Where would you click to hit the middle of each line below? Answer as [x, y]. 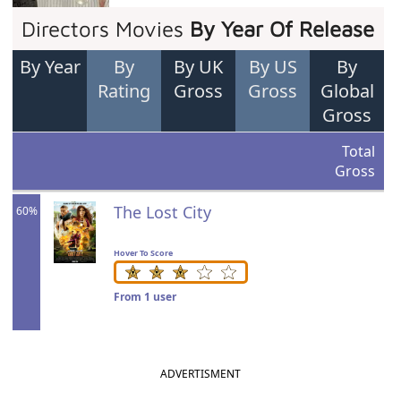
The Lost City [162, 212]
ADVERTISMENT [200, 374]
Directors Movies [106, 29]
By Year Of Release [282, 29]
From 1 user [145, 297]
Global [347, 91]
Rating [124, 91]
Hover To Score [143, 253]
